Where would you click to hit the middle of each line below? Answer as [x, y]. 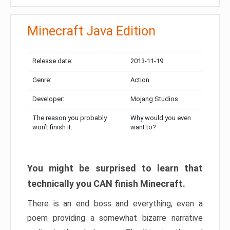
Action [140, 80]
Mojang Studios [154, 99]
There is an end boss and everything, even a [115, 204]
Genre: [42, 80]
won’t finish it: [52, 127]
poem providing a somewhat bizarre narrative [115, 218]
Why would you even [161, 118]
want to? [143, 127]
